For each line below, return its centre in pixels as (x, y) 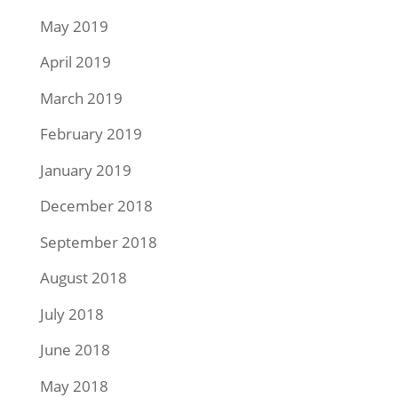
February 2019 (91, 134)
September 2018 (98, 242)
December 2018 (96, 206)
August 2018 (83, 278)
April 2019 (75, 62)
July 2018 (72, 314)
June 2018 (75, 350)
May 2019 (74, 26)
